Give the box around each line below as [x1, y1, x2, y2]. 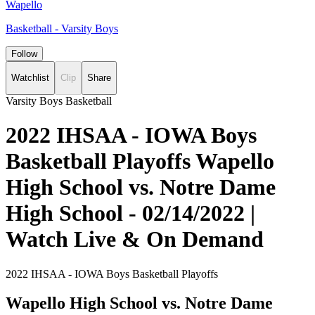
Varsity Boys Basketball [6, 94, 112, 107]
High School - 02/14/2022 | [6, 200, 255, 226]
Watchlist [11, 72, 49, 84]
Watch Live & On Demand [6, 226, 264, 252]
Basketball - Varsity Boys [6, 22, 118, 34]
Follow [11, 49, 37, 59]
